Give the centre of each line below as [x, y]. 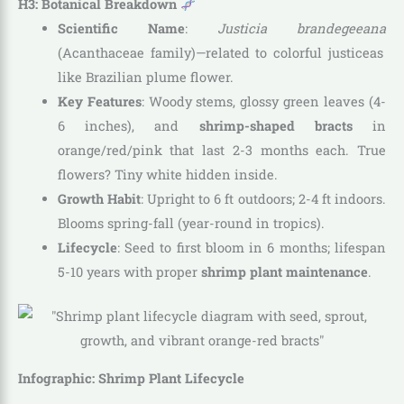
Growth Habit [99, 199]
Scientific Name [121, 29]
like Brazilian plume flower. [145, 78]
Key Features [99, 102]
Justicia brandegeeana [301, 29]
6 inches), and [128, 126]
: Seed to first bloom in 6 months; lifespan [251, 248]
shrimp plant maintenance [284, 272]
